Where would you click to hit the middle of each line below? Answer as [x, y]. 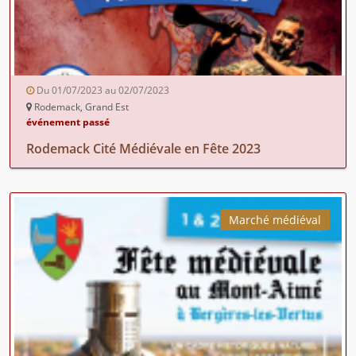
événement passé [68, 122]
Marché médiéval [275, 219]
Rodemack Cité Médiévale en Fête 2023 [143, 148]
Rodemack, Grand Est [80, 106]
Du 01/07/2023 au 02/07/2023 [102, 90]
